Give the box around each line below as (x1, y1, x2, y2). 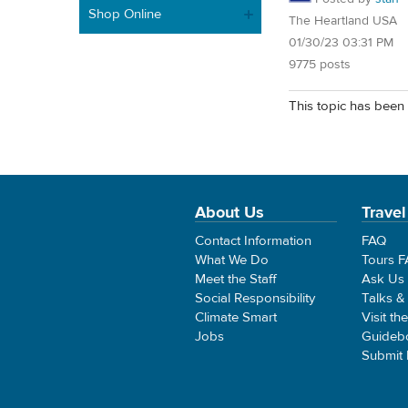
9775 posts (289, 56, 351, 73)
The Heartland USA (289, 12, 397, 29)
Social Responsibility (195, 289, 315, 307)
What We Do (195, 250, 269, 269)
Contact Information (195, 231, 311, 250)
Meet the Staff (195, 270, 277, 288)
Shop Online (88, 5, 161, 23)
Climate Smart (195, 308, 277, 326)
